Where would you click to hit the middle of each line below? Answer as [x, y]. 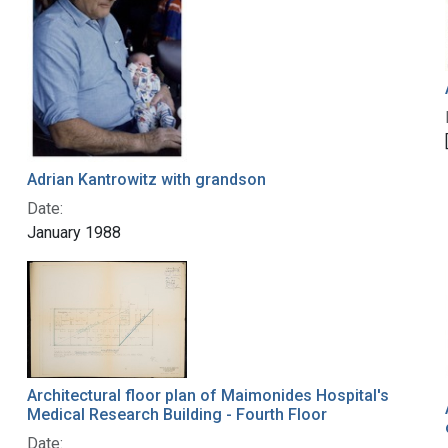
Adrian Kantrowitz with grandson [146, 179]
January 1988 [73, 232]
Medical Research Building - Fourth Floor [176, 414]
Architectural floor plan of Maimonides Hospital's [207, 395]
